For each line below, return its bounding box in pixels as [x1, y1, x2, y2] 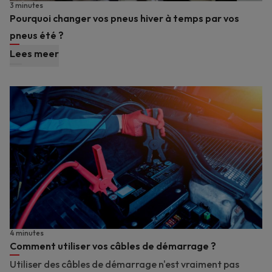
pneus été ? [10, 29, 64, 42]
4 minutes [10, 228, 44, 237]
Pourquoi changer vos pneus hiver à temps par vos [10, 12, 239, 25]
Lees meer [10, 47, 59, 60]
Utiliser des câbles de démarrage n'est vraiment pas [10, 257, 239, 270]
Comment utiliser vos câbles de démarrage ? [10, 239, 216, 252]
